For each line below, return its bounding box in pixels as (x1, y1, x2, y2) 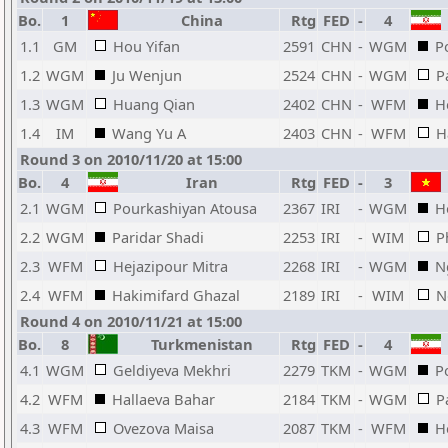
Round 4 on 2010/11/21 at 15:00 (20, 311, 242, 331)
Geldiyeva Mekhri (113, 360, 231, 380)
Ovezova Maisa (113, 418, 214, 438)
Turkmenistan (143, 334, 253, 354)
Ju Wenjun (112, 65, 182, 85)
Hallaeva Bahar (112, 389, 215, 409)
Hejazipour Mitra (113, 256, 228, 276)
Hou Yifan (113, 36, 180, 56)
